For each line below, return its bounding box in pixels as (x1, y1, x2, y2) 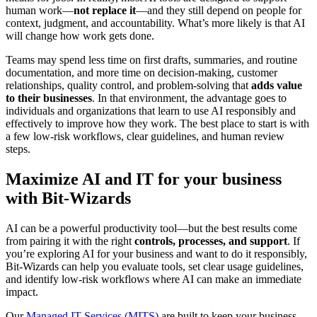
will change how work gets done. (6, 30, 154, 42)
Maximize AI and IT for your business (6, 169, 282, 188)
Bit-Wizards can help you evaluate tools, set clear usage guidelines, (6, 260, 304, 272)
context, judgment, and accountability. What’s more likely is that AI (6, 17, 305, 30)
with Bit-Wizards (6, 188, 131, 207)
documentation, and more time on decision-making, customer (6, 67, 277, 79)
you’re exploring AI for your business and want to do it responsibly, (6, 247, 307, 260)
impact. (6, 285, 38, 298)
